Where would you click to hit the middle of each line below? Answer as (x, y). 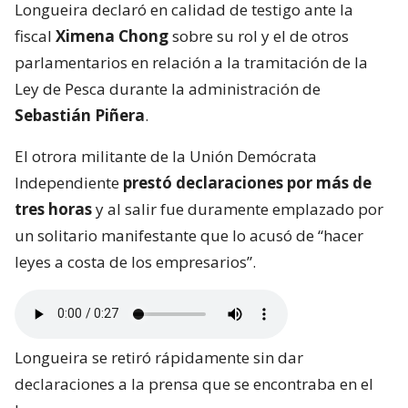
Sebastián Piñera (80, 115)
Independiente (67, 182)
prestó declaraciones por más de (245, 182)
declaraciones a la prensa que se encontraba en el (194, 383)
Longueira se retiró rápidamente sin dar (159, 357)
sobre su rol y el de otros (259, 36)
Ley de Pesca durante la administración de (168, 88)
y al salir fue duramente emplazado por (238, 209)
